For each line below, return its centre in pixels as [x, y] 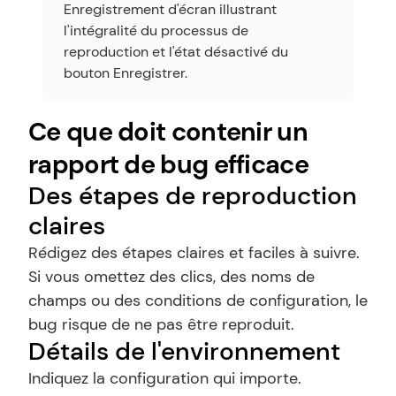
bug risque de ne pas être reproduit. [161, 324]
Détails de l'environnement [184, 351]
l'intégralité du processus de [156, 30]
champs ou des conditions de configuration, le [198, 301]
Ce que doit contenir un [168, 132]
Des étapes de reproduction [193, 196]
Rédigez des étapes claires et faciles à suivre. [194, 253]
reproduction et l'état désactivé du [176, 52]
